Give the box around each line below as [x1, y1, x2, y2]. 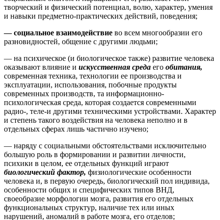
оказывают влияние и [4, 63, 79, 72]
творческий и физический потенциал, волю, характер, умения [4, 3, 213, 12]
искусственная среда [79, 63, 151, 72]
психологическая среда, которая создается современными [4, 98, 196, 107]
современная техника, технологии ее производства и [4, 72, 182, 81]
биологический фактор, [4, 168, 86, 177]
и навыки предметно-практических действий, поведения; [4, 12, 197, 21]
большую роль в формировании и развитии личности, [4, 150, 186, 159]
